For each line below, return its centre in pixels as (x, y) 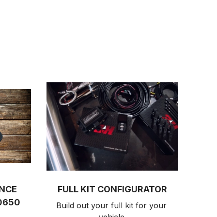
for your (151, 205)
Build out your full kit (96, 205)
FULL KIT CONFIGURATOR (112, 189)
